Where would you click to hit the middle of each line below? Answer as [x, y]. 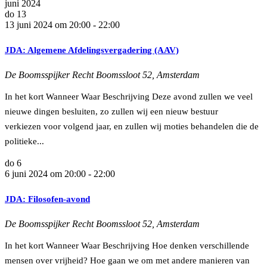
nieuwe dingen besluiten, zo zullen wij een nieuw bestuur [111, 111]
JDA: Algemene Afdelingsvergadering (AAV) [92, 50]
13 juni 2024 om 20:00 [48, 24]
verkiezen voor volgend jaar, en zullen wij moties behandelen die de [132, 126]
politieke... [24, 141]
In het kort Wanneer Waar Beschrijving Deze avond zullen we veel [129, 96]
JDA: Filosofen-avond [47, 199]
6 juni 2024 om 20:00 [45, 173]
